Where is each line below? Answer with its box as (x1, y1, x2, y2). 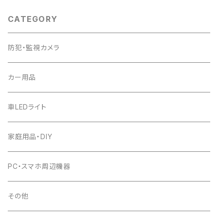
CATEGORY (8, 14, 58, 24)
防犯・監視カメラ (8, 43, 60, 52)
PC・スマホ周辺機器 (8, 162, 71, 170)
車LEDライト (8, 103, 47, 111)
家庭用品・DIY (8, 132, 53, 141)
